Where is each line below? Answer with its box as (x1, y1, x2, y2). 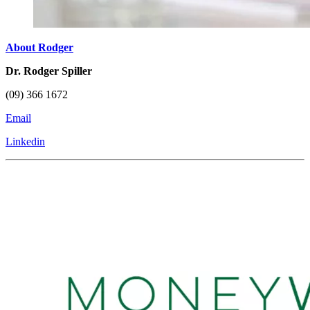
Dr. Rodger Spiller (6, 64, 92, 77)
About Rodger (6, 41, 73, 53)
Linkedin (6, 135, 45, 147)
